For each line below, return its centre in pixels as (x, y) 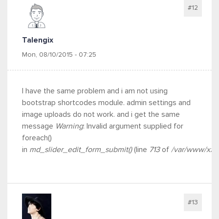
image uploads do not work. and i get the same (101, 114)
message (39, 126)
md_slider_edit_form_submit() (81, 150)
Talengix (38, 40)
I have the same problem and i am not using (95, 91)
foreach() (37, 138)
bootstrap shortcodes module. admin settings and (106, 103)
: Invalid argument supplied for (133, 126)
